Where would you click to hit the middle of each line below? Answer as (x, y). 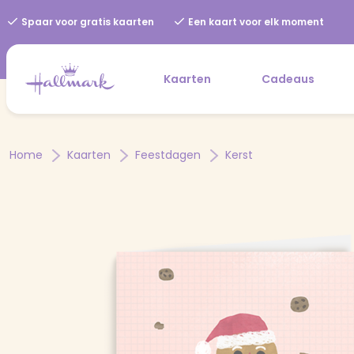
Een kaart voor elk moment (255, 22)
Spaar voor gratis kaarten (87, 22)
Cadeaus (288, 79)
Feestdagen (169, 154)
